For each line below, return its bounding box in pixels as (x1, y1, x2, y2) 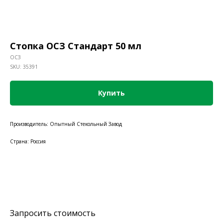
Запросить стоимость (10, 208, 96, 219)
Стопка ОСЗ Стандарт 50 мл (10, 40, 141, 52)
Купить (98, 88, 125, 98)
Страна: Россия (10, 138, 46, 145)
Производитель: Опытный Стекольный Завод (10, 120, 122, 127)
